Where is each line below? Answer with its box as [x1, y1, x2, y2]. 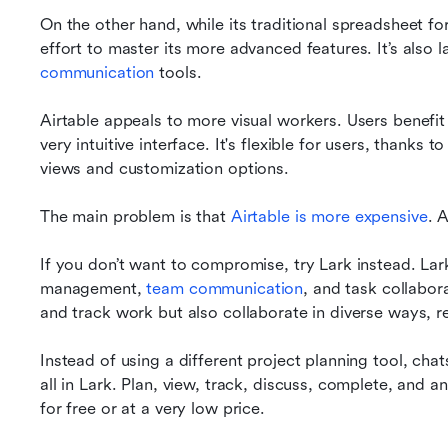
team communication [146, 279, 304, 298]
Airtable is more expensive [230, 207, 428, 226]
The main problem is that [40, 207, 231, 226]
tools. [154, 63, 202, 82]
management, [40, 279, 147, 298]
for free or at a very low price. [40, 399, 270, 418]
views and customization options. [40, 159, 289, 178]
